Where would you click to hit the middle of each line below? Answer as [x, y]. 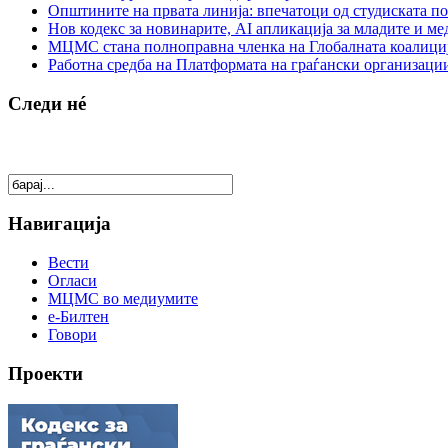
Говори [72, 335]
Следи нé [47, 103]
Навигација [59, 224]
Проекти [45, 373]
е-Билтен [78, 317]
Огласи [72, 281]
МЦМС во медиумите [123, 299]
